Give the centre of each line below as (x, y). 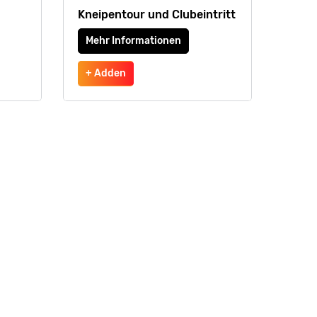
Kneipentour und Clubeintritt (156, 15)
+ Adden (105, 73)
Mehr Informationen (133, 41)
